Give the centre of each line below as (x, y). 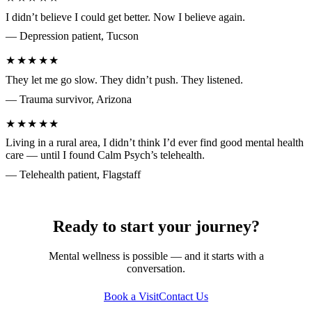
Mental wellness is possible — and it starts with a (156, 256)
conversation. (156, 268)
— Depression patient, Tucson (72, 36)
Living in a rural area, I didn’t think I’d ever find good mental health (155, 143)
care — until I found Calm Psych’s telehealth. (105, 155)
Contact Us (184, 296)
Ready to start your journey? (156, 226)
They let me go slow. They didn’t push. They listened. (124, 79)
